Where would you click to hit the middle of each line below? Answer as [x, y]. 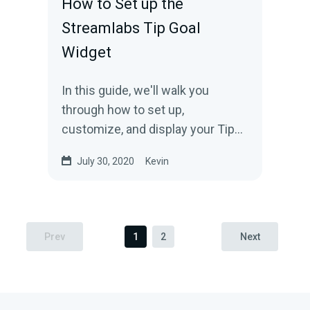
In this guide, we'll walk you [136, 90]
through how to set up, [123, 110]
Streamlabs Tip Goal [131, 28]
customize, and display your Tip [148, 129]
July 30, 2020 [106, 161]
